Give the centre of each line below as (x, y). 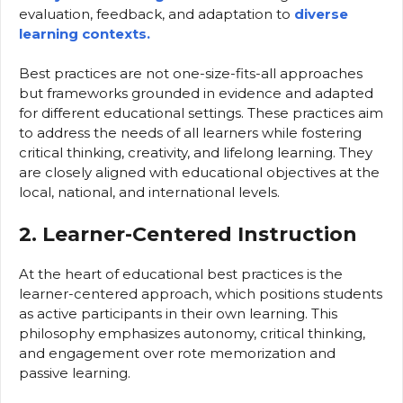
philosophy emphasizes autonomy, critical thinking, (192, 333)
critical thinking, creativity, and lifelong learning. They (196, 153)
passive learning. (75, 372)
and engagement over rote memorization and (177, 353)
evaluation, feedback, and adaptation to (157, 13)
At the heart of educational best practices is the (181, 273)
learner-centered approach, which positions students (201, 293)
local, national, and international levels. (149, 193)
